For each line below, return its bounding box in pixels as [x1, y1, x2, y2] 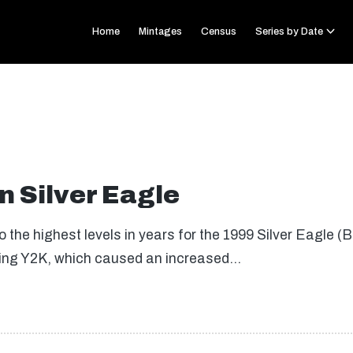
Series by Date [255, 26, 324, 37]
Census [201, 26, 237, 37]
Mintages [139, 26, 183, 37]
